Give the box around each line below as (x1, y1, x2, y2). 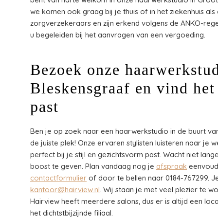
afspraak (156, 162, 187, 171)
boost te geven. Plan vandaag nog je (30, 162, 156, 171)
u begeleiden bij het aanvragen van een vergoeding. (30, 30, 205, 40)
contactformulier (30, 173, 87, 183)
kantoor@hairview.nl (30, 185, 100, 195)
